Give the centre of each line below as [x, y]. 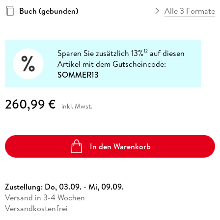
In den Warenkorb [121, 146]
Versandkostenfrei [36, 208]
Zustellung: [25, 187]
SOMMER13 [78, 74]
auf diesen [166, 53]
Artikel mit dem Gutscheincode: [112, 64]
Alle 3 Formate [190, 11]
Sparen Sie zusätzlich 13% [101, 53]
